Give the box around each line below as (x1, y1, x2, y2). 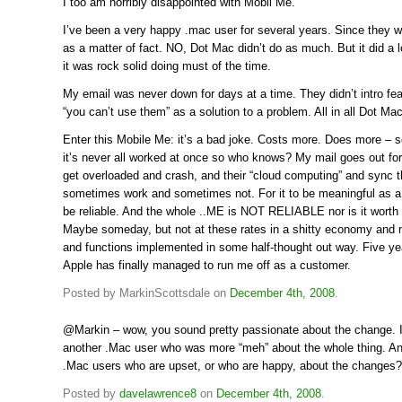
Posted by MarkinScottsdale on (63, 285, 230, 300)
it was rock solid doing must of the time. (63, 59, 271, 74)
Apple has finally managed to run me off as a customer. (63, 258, 351, 272)
